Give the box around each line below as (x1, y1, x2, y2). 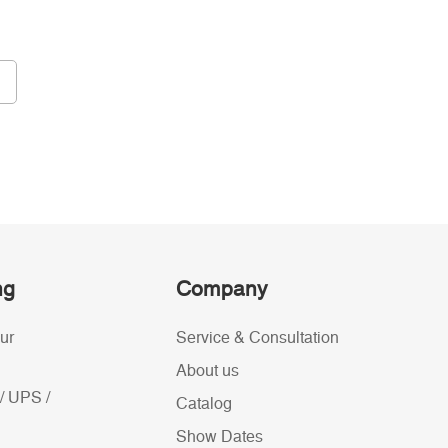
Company (176, 279, 268, 300)
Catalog (176, 396, 232, 412)
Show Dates (176, 429, 263, 445)
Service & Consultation (176, 330, 339, 346)
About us (176, 363, 239, 379)
